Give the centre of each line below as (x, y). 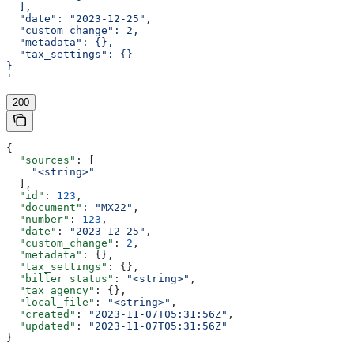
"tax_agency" (51, 291)
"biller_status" (60, 279)
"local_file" (51, 303)
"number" (38, 220)
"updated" (41, 326)
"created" (41, 314)
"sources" (41, 160)
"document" (44, 208)
